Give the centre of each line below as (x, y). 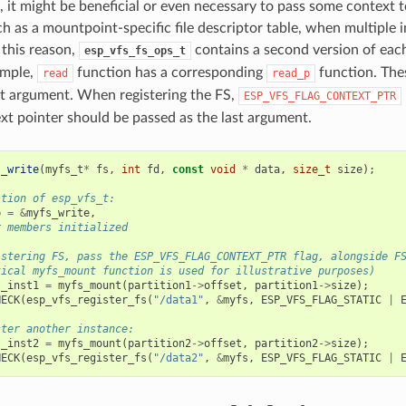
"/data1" (178, 300)
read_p (290, 73)
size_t (311, 169)
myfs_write (58, 213)
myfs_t (64, 169)
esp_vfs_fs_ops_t (135, 50)
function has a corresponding (169, 72)
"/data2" (178, 358)
